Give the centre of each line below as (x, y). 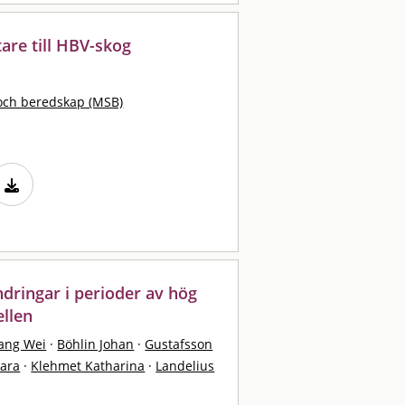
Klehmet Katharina (88, 365)
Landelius (185, 365)
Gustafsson (179, 344)
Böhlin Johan (96, 344)
